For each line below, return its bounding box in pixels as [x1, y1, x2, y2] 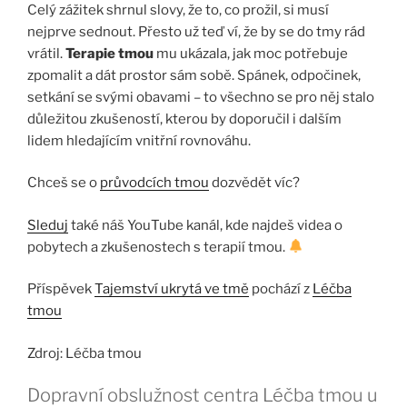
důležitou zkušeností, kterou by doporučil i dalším [27, 110, 342, 127]
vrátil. [27, 45, 65, 62]
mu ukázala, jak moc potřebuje [154, 45, 348, 62]
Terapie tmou [65, 45, 154, 62]
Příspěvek [27, 281, 94, 298]
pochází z [249, 281, 313, 298]
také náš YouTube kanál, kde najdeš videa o [68, 216, 342, 233]
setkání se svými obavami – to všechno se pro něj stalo [27, 88, 374, 105]
